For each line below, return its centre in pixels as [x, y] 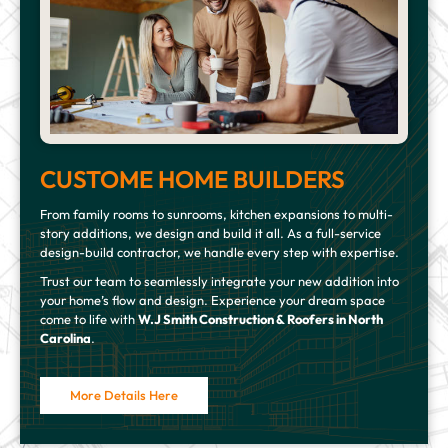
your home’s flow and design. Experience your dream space [212, 300]
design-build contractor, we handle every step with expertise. [219, 252]
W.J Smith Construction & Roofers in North [260, 319]
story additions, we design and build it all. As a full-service [210, 233]
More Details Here [124, 395]
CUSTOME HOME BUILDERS [192, 179]
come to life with [89, 319]
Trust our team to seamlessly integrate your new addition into [219, 281]
